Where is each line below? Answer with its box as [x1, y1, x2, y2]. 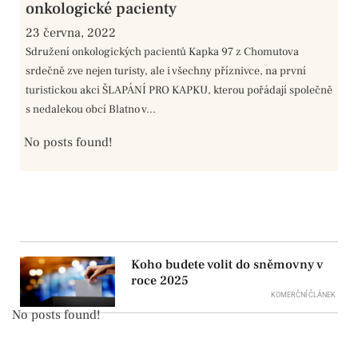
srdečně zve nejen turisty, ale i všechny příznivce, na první [26, 63, 306, 78]
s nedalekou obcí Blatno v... [26, 101, 156, 117]
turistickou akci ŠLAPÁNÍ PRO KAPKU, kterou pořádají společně [26, 82, 332, 97]
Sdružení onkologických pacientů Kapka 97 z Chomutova [26, 44, 299, 59]
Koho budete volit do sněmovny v [131, 256, 324, 272]
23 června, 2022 [26, 24, 116, 41]
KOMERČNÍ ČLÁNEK [271, 290, 336, 299]
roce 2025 [131, 272, 189, 288]
